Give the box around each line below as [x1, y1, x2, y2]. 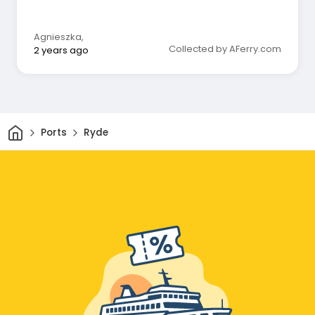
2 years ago [34, 43, 89, 57]
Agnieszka [34, 30, 82, 44]
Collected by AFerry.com [169, 41, 281, 56]
